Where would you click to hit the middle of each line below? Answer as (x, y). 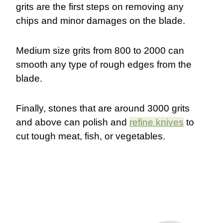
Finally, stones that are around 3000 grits (103, 108)
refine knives (157, 122)
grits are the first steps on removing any (100, 6)
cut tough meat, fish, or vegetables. (92, 136)
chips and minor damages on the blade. (101, 20)
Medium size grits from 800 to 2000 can (100, 50)
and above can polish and (73, 122)
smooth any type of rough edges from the (104, 64)
